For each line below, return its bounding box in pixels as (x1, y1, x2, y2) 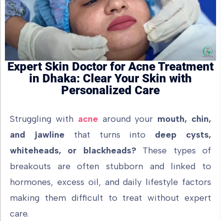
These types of (143, 145, 212, 156)
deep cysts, (146, 129, 212, 140)
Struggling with (10, 113, 74, 124)
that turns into (74, 129, 146, 140)
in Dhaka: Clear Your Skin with (29, 72, 192, 85)
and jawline (10, 129, 74, 140)
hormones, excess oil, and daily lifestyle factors (10, 177, 211, 187)
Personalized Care (61, 83, 160, 97)
